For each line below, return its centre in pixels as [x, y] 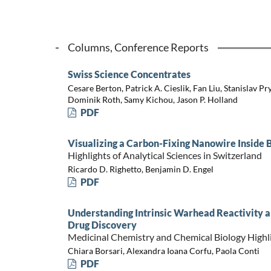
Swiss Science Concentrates [129, 74]
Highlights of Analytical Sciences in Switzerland [165, 155]
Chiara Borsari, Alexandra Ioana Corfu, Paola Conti [163, 250]
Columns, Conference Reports [138, 47]
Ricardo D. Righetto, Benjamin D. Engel [140, 169]
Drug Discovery [102, 225]
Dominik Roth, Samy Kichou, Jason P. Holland [152, 99]
